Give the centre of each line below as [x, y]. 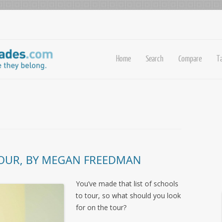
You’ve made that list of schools [127, 184]
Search [155, 58]
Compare [190, 58]
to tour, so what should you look [128, 195]
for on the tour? [101, 207]
